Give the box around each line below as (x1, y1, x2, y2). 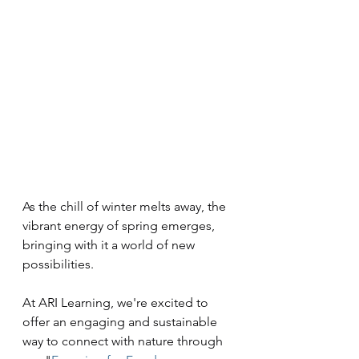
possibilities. (22, 256, 97, 272)
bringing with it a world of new (22, 237, 198, 252)
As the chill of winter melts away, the (22, 199, 229, 214)
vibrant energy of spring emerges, (22, 218, 218, 233)
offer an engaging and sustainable (22, 314, 220, 329)
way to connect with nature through (22, 333, 226, 349)
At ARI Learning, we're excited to (22, 295, 212, 310)
